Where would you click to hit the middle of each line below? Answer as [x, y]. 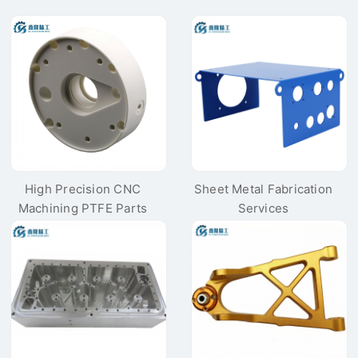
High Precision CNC [83, 189]
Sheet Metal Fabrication [263, 189]
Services [263, 209]
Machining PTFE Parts [83, 209]
